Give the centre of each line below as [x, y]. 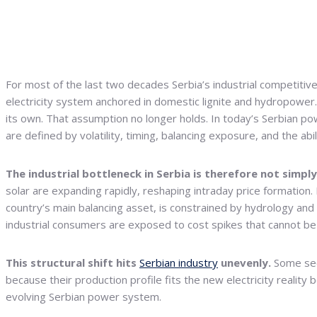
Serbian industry [179, 263]
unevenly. [244, 263]
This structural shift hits [73, 263]
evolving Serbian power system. [83, 297]
